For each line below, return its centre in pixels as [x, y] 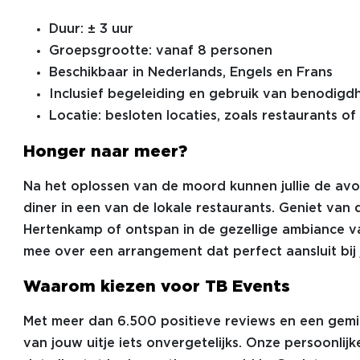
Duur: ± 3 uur [91, 29]
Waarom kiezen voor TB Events [156, 287]
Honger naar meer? [105, 152]
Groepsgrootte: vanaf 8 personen [160, 51]
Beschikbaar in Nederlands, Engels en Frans [190, 73]
